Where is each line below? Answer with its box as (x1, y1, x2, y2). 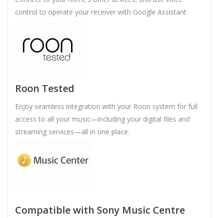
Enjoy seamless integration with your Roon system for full (15, 102, 198, 111)
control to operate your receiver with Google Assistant (15, 7, 186, 17)
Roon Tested (15, 82, 74, 95)
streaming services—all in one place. (15, 127, 129, 137)
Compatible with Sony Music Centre (15, 203, 185, 217)
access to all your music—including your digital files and (15, 114, 190, 124)
